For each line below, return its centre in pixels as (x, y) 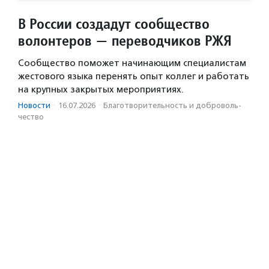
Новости (34, 106)
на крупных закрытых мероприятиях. (101, 90)
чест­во (31, 117)
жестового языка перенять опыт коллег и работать (134, 77)
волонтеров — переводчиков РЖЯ (125, 41)
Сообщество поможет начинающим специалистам (132, 63)
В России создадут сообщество (114, 24)
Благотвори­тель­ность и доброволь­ (172, 106)
